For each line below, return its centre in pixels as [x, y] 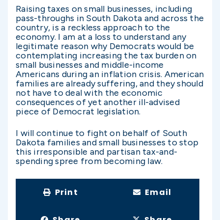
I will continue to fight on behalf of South [101, 133]
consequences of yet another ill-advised [98, 102]
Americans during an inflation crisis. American [110, 74]
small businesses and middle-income [90, 65]
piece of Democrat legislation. [79, 112]
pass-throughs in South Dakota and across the [110, 18]
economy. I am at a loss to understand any [101, 37]
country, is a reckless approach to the [93, 28]
